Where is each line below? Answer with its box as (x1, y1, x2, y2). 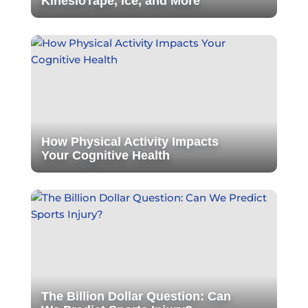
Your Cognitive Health (41, 148, 170, 162)
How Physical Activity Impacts (41, 134, 219, 148)
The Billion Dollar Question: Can (41, 289, 231, 303)
